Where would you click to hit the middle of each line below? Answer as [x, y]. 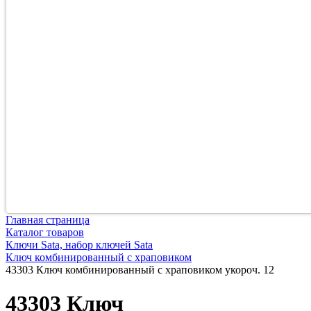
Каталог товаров [45, 232]
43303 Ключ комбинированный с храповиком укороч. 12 [140, 270]
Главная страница [48, 220]
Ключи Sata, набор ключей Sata [79, 245]
